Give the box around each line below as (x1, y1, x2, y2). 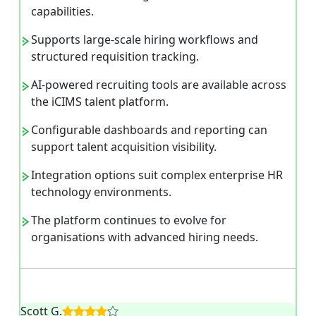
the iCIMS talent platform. (31, 94, 169, 110)
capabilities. (31, 4, 94, 20)
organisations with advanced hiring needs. (31, 229, 258, 245)
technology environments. (31, 184, 171, 200)
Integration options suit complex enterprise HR (31, 167, 283, 183)
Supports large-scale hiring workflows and (31, 32, 258, 48)
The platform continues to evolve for (31, 212, 226, 229)
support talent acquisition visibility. (31, 139, 217, 155)
